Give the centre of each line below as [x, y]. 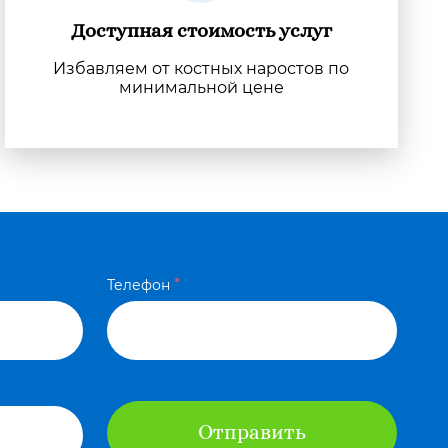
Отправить [252, 432]
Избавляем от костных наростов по [201, 68]
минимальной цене [201, 87]
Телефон [139, 285]
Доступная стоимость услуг [201, 31]
